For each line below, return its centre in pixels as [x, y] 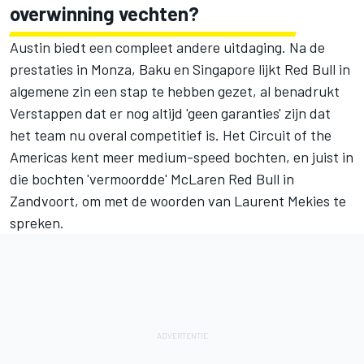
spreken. [37, 223]
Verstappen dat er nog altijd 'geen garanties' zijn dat [170, 113]
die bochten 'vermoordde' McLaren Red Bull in [152, 179]
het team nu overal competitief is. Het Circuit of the [171, 135]
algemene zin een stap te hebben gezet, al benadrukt [175, 91]
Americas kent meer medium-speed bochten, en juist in [182, 157]
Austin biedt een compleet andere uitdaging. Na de [167, 48]
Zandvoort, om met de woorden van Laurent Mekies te [178, 201]
